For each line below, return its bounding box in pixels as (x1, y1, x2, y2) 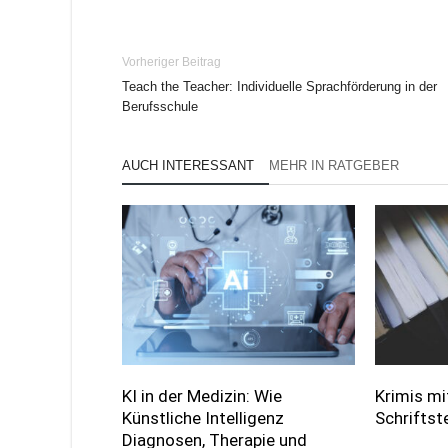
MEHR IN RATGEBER (269, 158, 399, 173)
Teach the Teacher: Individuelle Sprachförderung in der (122, 79, 437, 94)
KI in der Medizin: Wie (122, 386, 282, 407)
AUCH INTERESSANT (122, 158, 254, 173)
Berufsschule (122, 99, 198, 114)
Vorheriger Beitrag (122, 55, 221, 69)
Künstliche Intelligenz (122, 408, 284, 429)
